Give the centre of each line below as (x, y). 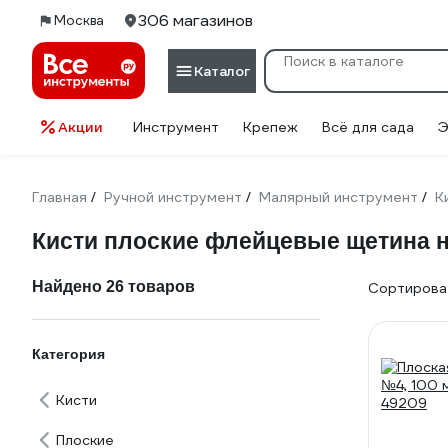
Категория (68, 354)
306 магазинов (195, 20)
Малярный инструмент (338, 197)
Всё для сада (368, 127)
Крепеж (270, 127)
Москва (79, 20)
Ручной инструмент (173, 197)
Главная (59, 197)
